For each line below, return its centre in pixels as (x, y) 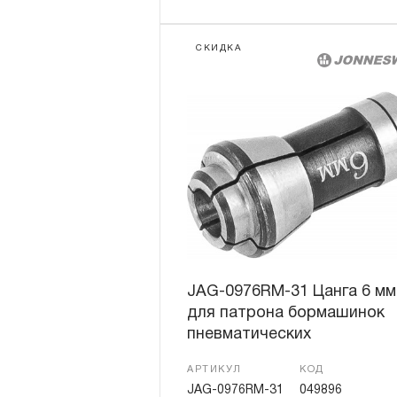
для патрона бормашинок (286, 313)
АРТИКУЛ (214, 370)
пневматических (249, 335)
